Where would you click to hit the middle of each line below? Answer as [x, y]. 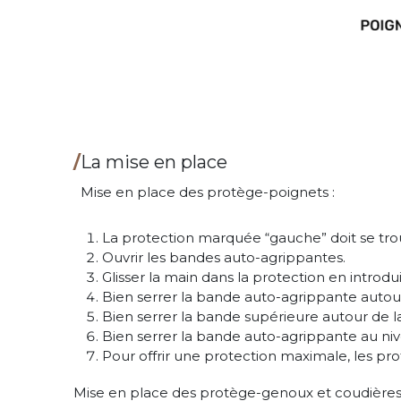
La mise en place [154, 162]
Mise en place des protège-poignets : [205, 192]
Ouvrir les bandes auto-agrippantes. [226, 257]
